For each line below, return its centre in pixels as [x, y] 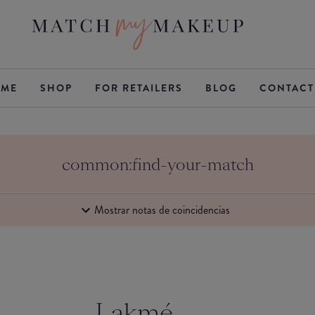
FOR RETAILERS [139, 88]
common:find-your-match [157, 165]
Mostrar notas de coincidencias [162, 210]
